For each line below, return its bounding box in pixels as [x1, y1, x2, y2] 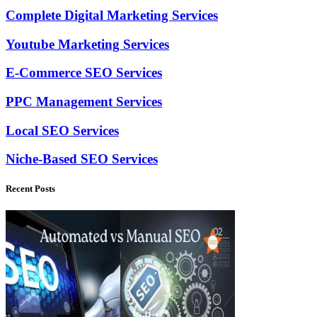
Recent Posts [6, 183, 55, 194]
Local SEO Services [6, 122, 119, 138]
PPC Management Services [6, 94, 162, 110]
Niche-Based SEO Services [6, 151, 158, 167]
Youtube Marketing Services [6, 36, 169, 52]
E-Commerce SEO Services [6, 65, 162, 81]
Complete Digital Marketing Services [6, 7, 218, 23]
